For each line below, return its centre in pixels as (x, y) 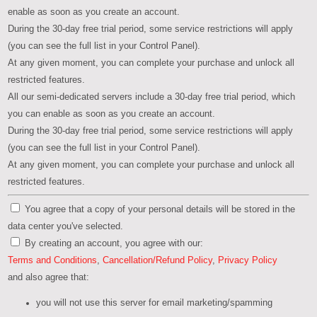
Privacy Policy (248, 260)
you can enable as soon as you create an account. (112, 114)
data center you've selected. (66, 226)
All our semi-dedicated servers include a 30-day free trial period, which (152, 97)
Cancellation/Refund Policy (158, 260)
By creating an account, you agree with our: (114, 243)
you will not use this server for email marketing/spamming (155, 303)
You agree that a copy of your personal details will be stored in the (160, 209)
